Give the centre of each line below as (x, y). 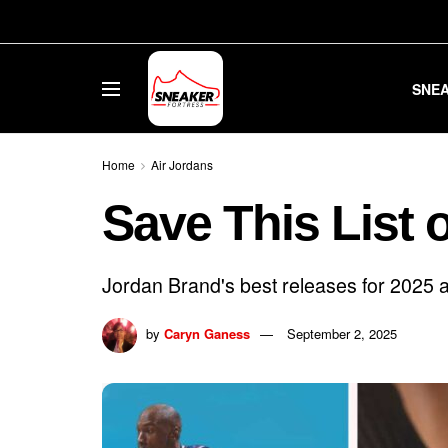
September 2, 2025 (342, 333)
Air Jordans (182, 164)
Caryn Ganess (207, 333)
